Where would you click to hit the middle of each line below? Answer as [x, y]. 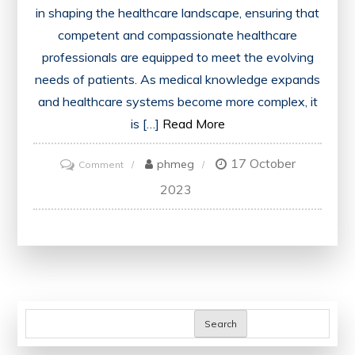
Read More [193, 124]
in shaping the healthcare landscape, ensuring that [177, 13]
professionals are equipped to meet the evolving [177, 57]
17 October [263, 164]
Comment [101, 165]
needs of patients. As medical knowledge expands [177, 80]
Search [221, 324]
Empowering [152, 251]
